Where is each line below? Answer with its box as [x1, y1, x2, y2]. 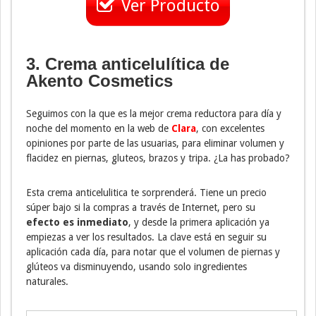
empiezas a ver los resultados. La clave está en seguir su [26, 231, 267, 243]
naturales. [26, 275, 68, 287]
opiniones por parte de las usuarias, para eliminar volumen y [26, 137, 284, 149]
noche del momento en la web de [26, 122, 171, 134]
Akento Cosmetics [26, 71, 173, 90]
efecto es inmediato [26, 216, 128, 228]
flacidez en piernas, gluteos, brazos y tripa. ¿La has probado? [26, 152, 290, 164]
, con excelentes [196, 122, 265, 134]
